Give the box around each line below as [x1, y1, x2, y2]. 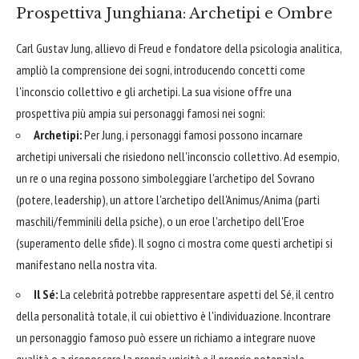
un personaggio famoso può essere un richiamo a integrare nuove [16, 329, 316, 345]
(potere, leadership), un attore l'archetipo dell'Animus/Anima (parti [16, 192, 320, 208]
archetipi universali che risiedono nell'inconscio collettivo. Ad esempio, [16, 148, 339, 165]
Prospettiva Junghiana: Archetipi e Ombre [16, 5, 333, 23]
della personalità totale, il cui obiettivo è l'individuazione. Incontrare [16, 307, 331, 324]
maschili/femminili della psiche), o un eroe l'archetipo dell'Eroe [16, 213, 305, 230]
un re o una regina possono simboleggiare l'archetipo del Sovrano [16, 170, 315, 187]
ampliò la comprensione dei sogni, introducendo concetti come [16, 62, 305, 79]
